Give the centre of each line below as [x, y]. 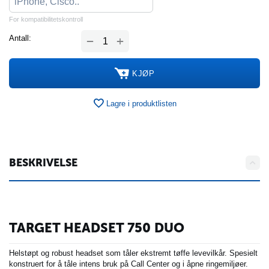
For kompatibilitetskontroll [46, 20]
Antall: [20, 38]
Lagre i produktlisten [141, 103]
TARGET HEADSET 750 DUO [97, 228]
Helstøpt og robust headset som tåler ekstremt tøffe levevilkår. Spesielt [133, 253]
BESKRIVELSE [43, 163]
